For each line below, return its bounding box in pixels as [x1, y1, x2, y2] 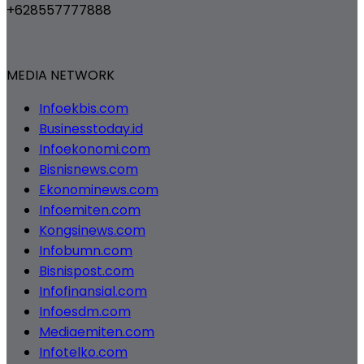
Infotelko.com [39, 343, 128, 362]
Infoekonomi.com [39, 140, 150, 159]
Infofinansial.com [39, 282, 147, 301]
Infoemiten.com [39, 201, 141, 220]
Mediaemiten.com [39, 323, 154, 342]
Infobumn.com [39, 241, 132, 261]
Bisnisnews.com [39, 160, 138, 180]
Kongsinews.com [39, 221, 145, 240]
